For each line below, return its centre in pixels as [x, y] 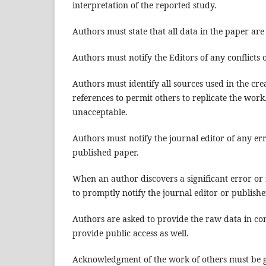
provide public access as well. [131, 233]
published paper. [106, 153]
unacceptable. [100, 112]
